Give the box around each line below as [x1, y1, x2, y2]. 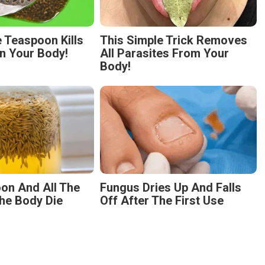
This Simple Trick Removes [100, 33, 247, 48]
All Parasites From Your [100, 46, 229, 61]
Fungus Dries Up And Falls [100, 180, 241, 195]
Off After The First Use [100, 193, 224, 208]
